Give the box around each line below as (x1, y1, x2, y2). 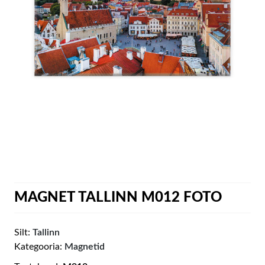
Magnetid (64, 242, 105, 251)
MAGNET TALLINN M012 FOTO (14, 190, 222, 205)
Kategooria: (14, 242, 64, 251)
